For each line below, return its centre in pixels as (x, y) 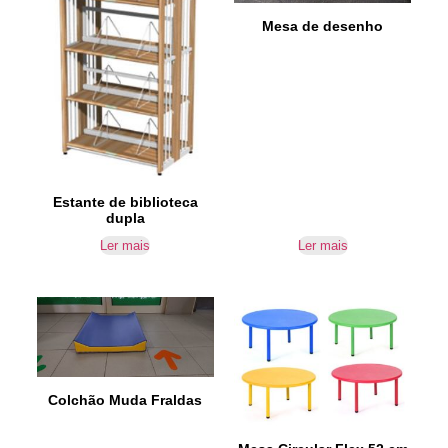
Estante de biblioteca (125, 202)
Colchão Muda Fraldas (125, 400)
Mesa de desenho (323, 25)
